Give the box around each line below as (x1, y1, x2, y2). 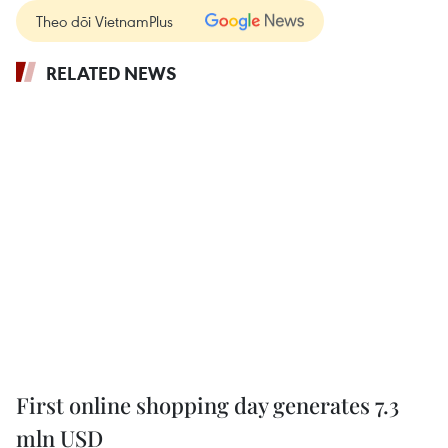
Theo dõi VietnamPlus (36, 11, 173, 31)
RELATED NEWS (46, 61, 177, 85)
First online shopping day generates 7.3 (16, 390, 399, 421)
